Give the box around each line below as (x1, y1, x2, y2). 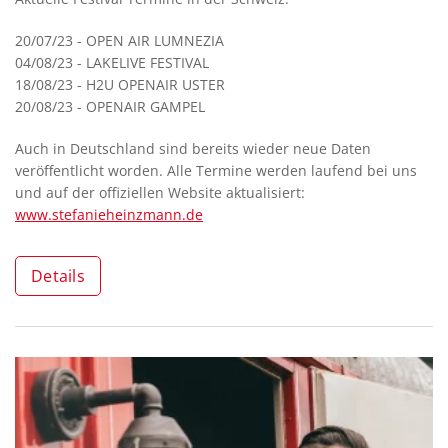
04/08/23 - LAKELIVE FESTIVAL (15, 53, 209, 72)
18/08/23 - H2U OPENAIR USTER (15, 75, 225, 94)
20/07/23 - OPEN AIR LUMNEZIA (15, 31, 224, 50)
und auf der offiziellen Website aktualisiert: (15, 183, 305, 202)
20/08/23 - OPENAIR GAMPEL (15, 97, 205, 116)
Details (31, 265, 85, 287)
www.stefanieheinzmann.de (15, 205, 203, 224)
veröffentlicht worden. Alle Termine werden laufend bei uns (15, 161, 417, 180)
